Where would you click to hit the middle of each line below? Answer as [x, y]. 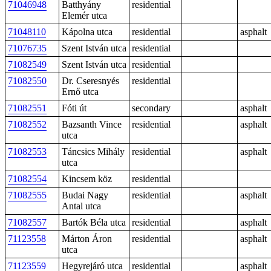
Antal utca [81, 206]
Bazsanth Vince [92, 124]
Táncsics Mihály [93, 152]
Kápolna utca [87, 32]
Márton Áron [87, 239]
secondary [151, 108]
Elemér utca [84, 15]
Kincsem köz [87, 179]
